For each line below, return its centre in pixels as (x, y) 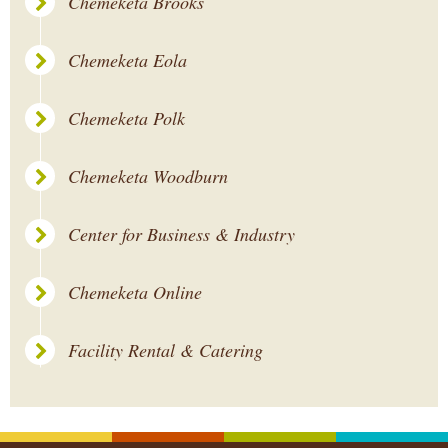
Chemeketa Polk (126, 118)
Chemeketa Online (135, 292)
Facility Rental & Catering (165, 350)
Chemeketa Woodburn (148, 176)
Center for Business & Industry (181, 234)
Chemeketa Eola (127, 60)
